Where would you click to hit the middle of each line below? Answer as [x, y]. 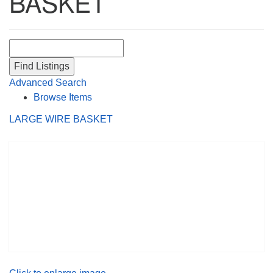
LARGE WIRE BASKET [61, 119]
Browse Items [63, 97]
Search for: [34, 45]
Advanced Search [48, 82]
